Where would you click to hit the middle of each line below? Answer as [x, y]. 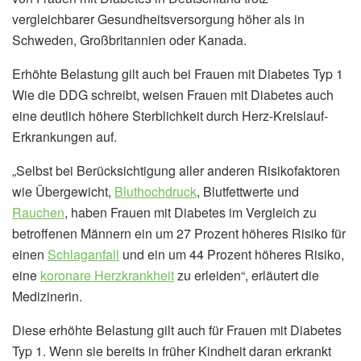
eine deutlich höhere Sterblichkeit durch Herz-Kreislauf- [170, 116]
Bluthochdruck [156, 192]
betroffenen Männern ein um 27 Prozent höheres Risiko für [179, 234]
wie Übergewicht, [63, 192]
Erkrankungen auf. [64, 137]
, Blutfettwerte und [248, 192]
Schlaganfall [83, 255]
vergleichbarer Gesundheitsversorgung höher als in [158, 19]
